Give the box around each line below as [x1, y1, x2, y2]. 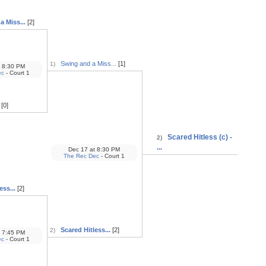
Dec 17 [68, 145, 90, 153]
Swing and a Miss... [60, 59, 116, 67]
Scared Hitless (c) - [167, 132, 232, 141]
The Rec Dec [63, 152, 99, 159]
